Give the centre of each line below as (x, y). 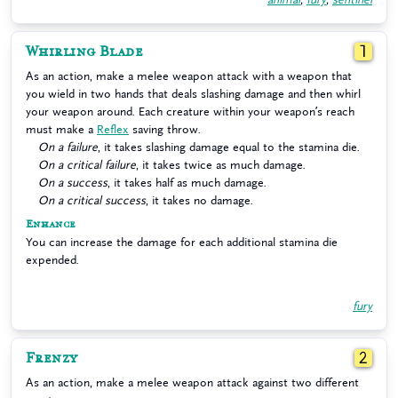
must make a (61, 129)
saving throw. (165, 129)
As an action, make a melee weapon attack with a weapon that (189, 76)
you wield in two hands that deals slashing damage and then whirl (193, 94)
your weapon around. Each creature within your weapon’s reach (190, 111)
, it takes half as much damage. (187, 183)
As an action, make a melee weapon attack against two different (192, 382)
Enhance (51, 224)
